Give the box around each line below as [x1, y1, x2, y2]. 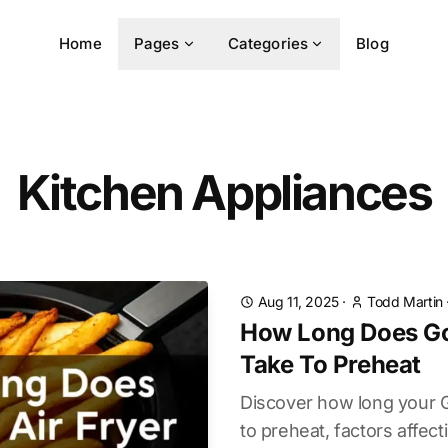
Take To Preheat [240, 350, 422, 379]
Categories [227, 34, 309, 53]
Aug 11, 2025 [257, 293, 339, 310]
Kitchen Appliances [16, 163, 432, 222]
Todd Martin [367, 293, 443, 310]
